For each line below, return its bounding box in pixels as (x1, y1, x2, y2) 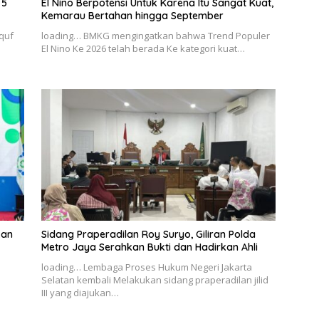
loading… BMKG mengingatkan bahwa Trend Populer (41, 28, 270, 42)
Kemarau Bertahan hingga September (41, 9, 224, 22)
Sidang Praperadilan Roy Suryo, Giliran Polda (41, 228, 256, 241)
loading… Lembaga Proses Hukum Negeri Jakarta (41, 261, 252, 274)
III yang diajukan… (41, 286, 119, 300)
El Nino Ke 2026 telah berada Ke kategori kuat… (41, 41, 245, 55)
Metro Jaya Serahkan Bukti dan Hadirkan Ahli (41, 241, 258, 254)
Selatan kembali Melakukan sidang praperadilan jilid (41, 273, 268, 287)
